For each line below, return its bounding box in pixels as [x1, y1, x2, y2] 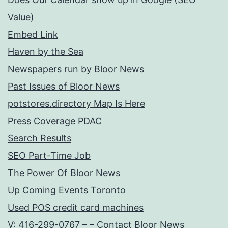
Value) [8, 12, 34, 22]
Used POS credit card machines [8, 202, 144, 213]
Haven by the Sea [8, 46, 83, 57]
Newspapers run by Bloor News [8, 64, 144, 74]
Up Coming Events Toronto [8, 185, 126, 195]
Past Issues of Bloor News [8, 81, 120, 92]
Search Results [8, 133, 71, 144]
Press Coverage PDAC [8, 116, 102, 126]
